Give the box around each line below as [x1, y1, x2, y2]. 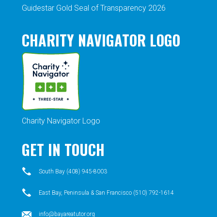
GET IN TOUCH [21, 139, 105, 161]
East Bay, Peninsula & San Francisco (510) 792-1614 [38, 189, 174, 197]
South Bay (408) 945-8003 [38, 168, 107, 175]
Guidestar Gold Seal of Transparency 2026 [21, 3, 166, 13]
